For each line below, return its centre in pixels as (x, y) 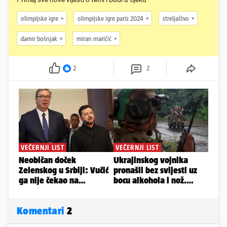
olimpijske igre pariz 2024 (110, 18)
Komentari (42, 211)
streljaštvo (176, 18)
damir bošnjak (39, 39)
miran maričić (94, 39)
